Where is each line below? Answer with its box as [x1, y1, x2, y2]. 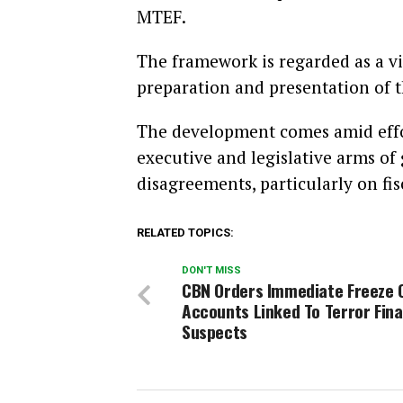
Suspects [182, 318, 247, 345]
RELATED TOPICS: [137, 226, 234, 239]
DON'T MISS [182, 264, 241, 276]
